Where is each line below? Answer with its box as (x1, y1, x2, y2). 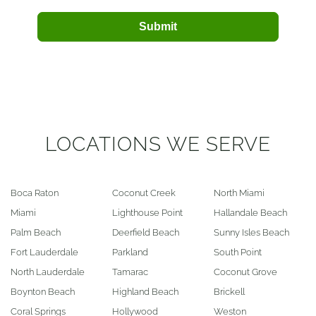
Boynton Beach (11, 286, 75, 297)
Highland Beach (112, 286, 178, 297)
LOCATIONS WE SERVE (45, 132, 271, 156)
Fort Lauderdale (11, 246, 78, 257)
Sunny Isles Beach (214, 226, 289, 238)
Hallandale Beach (214, 207, 287, 218)
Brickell (214, 286, 245, 297)
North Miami (214, 187, 265, 198)
